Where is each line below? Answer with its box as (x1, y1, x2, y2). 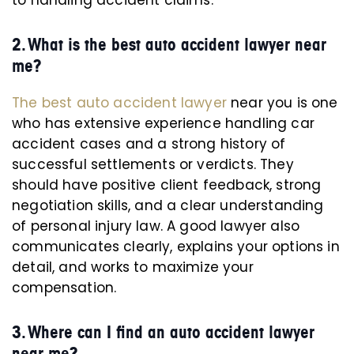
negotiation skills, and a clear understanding (12, 196, 324, 215)
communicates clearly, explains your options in (12, 237, 340, 256)
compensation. (12, 278, 117, 297)
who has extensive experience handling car (12, 114, 314, 133)
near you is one (226, 93, 338, 112)
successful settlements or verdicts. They (12, 155, 294, 174)
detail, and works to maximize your (12, 258, 254, 277)
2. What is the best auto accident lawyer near (12, 34, 326, 55)
